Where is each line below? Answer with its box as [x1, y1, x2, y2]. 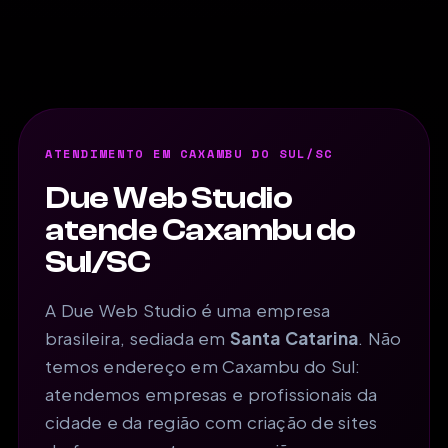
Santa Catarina [230, 326, 359, 349]
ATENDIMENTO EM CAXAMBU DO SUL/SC [45, 144, 333, 162]
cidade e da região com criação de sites [45, 410, 378, 433]
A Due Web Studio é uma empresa [45, 298, 331, 321]
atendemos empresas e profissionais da [45, 382, 378, 405]
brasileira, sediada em [45, 326, 231, 349]
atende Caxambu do [45, 211, 356, 248]
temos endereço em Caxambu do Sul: [45, 354, 361, 377]
